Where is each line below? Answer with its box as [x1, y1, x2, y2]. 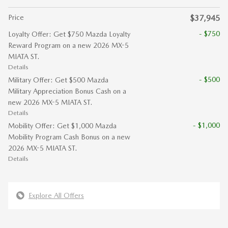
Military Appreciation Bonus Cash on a [8, 87, 126, 95]
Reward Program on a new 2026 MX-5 [8, 41, 129, 49]
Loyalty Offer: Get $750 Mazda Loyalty [8, 30, 130, 38]
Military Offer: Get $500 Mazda [8, 75, 108, 84]
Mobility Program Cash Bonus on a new [8, 132, 130, 141]
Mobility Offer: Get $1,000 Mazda [8, 121, 117, 130]
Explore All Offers [28, 191, 84, 199]
